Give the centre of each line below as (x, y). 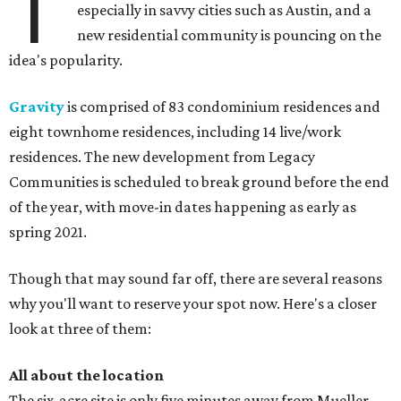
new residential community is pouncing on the (230, 35)
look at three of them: (80, 329)
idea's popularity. (66, 60)
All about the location (86, 375)
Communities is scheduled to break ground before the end (199, 182)
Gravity (37, 107)
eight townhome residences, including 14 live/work (175, 132)
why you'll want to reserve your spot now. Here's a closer (193, 304)
